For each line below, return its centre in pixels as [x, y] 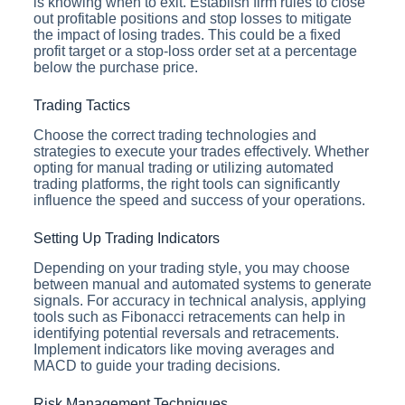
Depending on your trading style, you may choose [191, 268]
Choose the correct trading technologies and [174, 135]
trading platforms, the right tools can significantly [186, 184]
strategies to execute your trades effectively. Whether [201, 151]
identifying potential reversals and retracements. [186, 333]
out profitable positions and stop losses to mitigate [192, 18]
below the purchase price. [115, 67]
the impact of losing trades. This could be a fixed [187, 34]
